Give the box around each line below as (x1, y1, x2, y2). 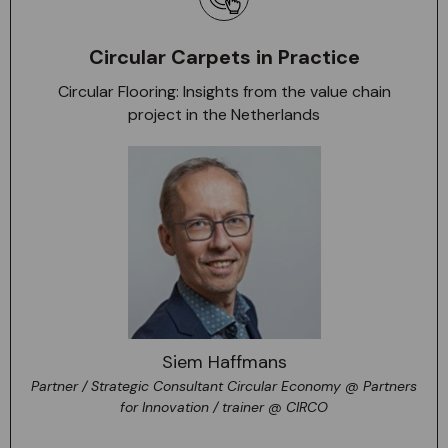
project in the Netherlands (128, 104, 320, 125)
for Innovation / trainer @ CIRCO (120, 398, 328, 416)
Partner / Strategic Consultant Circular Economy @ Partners (31, 377, 417, 395)
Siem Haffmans (161, 350, 287, 374)
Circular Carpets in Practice (88, 44, 360, 70)
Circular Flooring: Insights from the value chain (57, 81, 391, 102)
